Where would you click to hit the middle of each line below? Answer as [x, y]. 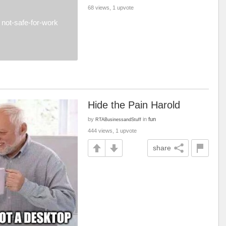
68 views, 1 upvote [111, 8]
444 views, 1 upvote [112, 131]
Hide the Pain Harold [134, 105]
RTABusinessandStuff [118, 119]
